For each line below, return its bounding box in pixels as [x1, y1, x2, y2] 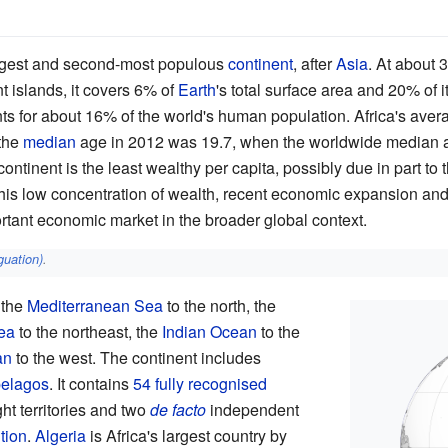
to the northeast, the [14, 320, 162, 344]
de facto [149, 398, 206, 422]
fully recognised [154, 372, 267, 396]
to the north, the [162, 294, 276, 318]
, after [292, 51, 336, 75]
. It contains [48, 372, 133, 396]
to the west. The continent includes [11, 346, 261, 370]
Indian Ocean [161, 320, 257, 344]
